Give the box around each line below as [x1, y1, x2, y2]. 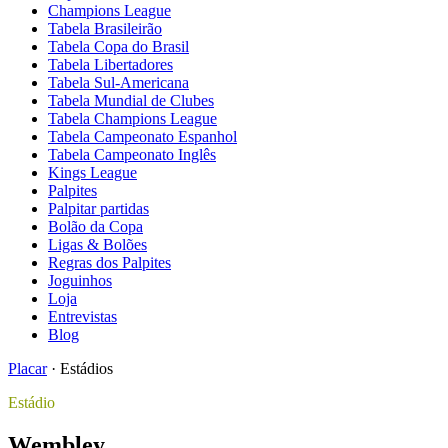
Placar [8, 360, 47, 377]
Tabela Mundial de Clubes [48, 92, 214, 109]
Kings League [48, 164, 137, 181]
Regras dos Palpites [48, 254, 171, 271]
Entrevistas [48, 308, 117, 325]
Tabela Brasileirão [48, 20, 162, 37]
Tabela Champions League [48, 110, 217, 127]
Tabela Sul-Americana [48, 74, 189, 91]
